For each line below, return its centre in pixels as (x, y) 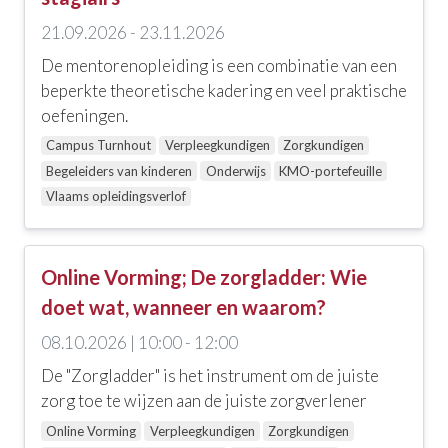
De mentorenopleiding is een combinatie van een (219, 65)
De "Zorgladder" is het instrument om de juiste (210, 376)
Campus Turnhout (99, 145)
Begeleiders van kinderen (119, 170)
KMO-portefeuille (330, 170)
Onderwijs (235, 170)
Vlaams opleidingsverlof (116, 196)
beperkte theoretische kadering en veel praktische (224, 90)
